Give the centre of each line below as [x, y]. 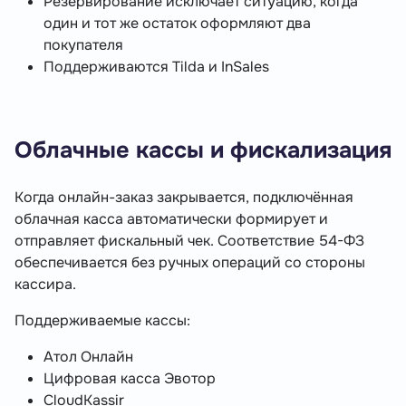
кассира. [45, 285]
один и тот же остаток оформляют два [177, 24]
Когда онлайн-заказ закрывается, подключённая [184, 198]
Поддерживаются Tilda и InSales [156, 67]
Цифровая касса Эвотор [130, 379]
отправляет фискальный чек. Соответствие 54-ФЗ [189, 241]
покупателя [83, 45]
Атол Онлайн [88, 357]
